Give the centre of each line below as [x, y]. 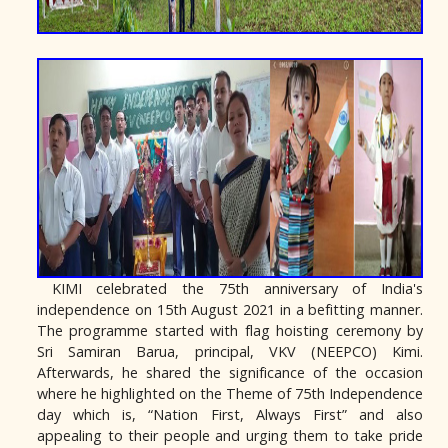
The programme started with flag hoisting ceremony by [230, 330]
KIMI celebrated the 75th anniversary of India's [230, 288]
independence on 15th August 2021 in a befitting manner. [230, 309]
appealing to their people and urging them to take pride [230, 435]
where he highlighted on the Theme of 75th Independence [230, 393]
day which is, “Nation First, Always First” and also [230, 414]
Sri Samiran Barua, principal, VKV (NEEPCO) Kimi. [230, 351]
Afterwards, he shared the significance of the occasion [230, 372]
